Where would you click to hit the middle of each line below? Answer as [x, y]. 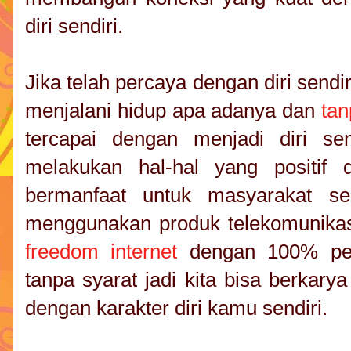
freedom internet [101, 251]
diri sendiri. [74, 26]
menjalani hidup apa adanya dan [173, 110]
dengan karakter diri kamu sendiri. [176, 308]
